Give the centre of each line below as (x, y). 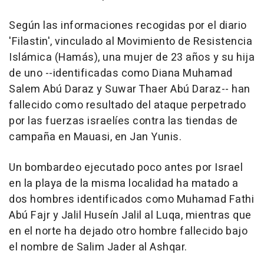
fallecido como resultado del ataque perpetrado (127, 105)
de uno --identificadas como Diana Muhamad (121, 74)
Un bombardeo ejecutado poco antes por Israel (126, 168)
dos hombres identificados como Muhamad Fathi (131, 200)
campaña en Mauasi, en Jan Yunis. (95, 137)
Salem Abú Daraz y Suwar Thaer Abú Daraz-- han (130, 90)
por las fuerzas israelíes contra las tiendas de (123, 121)
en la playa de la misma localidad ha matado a (124, 184)
